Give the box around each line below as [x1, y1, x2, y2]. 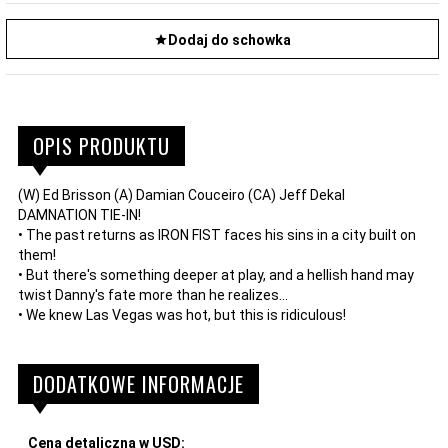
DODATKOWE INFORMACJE [33, 368, 244, 399]
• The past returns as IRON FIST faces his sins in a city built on [18, 226, 416, 243]
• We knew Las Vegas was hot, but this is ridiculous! [18, 306, 346, 323]
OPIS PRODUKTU [33, 130, 170, 161]
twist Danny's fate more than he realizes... [18, 286, 288, 303]
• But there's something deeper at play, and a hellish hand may [18, 266, 414, 283]
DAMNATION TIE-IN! [18, 206, 141, 223]
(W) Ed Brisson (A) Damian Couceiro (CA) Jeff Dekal [18, 186, 345, 203]
